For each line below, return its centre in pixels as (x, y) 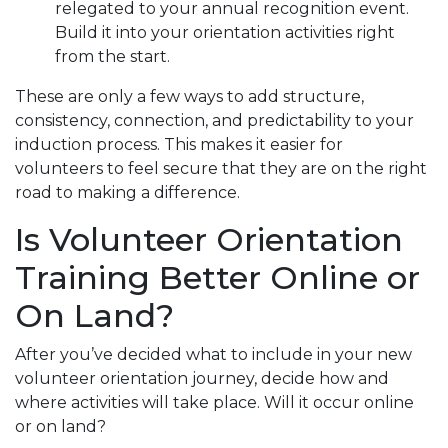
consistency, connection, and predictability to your (214, 120)
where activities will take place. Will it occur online (214, 402)
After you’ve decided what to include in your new (213, 354)
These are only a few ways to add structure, (189, 96)
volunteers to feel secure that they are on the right (221, 168)
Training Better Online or (217, 277)
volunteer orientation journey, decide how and (202, 378)
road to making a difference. (127, 192)
